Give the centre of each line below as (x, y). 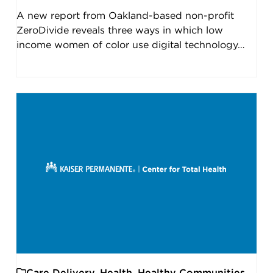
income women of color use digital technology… (130, 45)
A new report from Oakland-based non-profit (125, 16)
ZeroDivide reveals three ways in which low (119, 30)
